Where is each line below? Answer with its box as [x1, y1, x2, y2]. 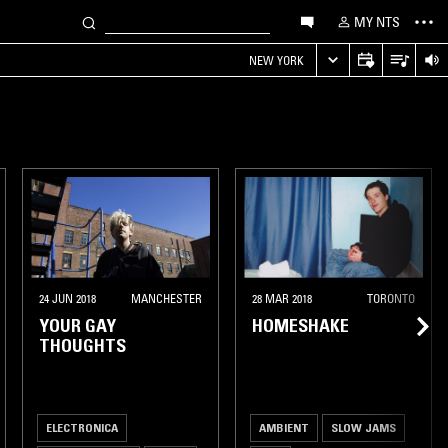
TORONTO [367, 290, 415, 306]
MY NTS [354, 12, 400, 31]
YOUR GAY [39, 314, 116, 337]
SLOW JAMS [331, 419, 396, 435]
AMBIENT [259, 419, 309, 435]
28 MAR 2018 [252, 290, 312, 306]
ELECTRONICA [46, 419, 118, 435]
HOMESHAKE [252, 314, 349, 337]
